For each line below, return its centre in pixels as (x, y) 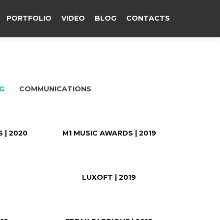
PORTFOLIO (29, 18)
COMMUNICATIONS (55, 89)
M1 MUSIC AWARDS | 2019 (109, 133)
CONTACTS (148, 18)
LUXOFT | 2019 (109, 177)
